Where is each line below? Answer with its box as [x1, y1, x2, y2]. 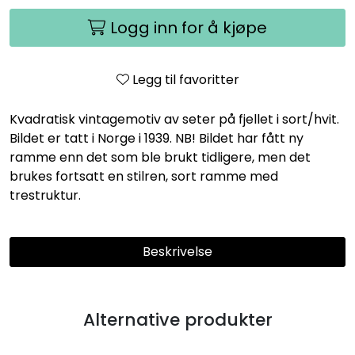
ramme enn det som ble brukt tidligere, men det [10, 148, 311, 167]
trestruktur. [10, 186, 81, 205]
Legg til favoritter [132, 71, 239, 90]
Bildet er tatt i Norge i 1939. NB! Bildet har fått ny [10, 129, 303, 148]
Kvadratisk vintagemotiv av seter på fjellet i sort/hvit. [10, 110, 339, 129]
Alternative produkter [82, 307, 273, 333]
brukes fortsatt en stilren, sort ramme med [10, 167, 278, 186]
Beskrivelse [143, 242, 212, 261]
